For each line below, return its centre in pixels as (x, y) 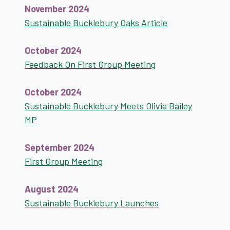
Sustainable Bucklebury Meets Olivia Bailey (108, 106)
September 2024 (60, 147)
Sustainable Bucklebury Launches (92, 203)
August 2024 (52, 189)
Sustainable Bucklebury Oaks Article (96, 23)
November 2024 (57, 9)
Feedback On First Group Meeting (90, 64)
